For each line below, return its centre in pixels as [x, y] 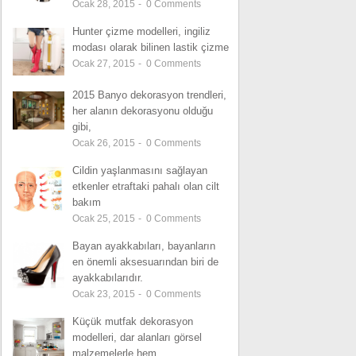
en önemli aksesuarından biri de [145, 261]
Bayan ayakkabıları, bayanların [144, 246]
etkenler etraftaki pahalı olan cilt [146, 186]
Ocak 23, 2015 [105, 294]
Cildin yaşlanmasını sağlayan [140, 170]
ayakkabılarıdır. [108, 277]
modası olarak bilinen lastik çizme [151, 47]
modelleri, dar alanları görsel [137, 337]
